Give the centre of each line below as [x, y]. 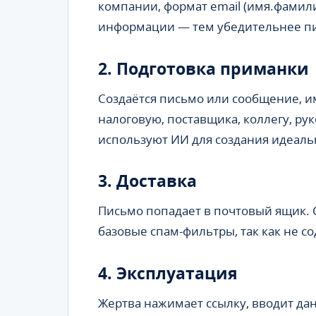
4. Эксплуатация [168, 273]
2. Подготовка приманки [203, 68]
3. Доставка [147, 181]
